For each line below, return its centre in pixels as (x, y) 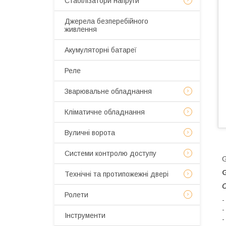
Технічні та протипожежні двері (117, 174)
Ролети (76, 195)
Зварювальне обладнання (108, 91)
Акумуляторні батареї (101, 50)
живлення (81, 29)
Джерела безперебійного (106, 21)
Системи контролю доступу (110, 153)
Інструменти (85, 215)
